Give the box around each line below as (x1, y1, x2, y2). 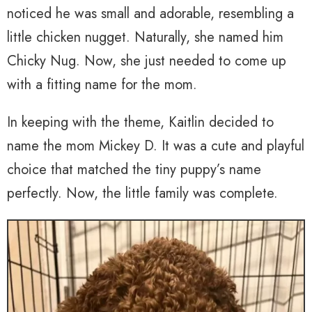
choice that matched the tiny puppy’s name (7, 159, 261, 180)
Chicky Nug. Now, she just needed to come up (7, 51, 286, 72)
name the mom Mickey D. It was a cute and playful (7, 136, 304, 157)
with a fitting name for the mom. (7, 75, 197, 95)
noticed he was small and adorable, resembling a (7, 3, 294, 24)
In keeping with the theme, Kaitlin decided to (7, 112, 274, 133)
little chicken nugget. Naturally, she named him (7, 27, 283, 48)
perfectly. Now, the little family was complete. (7, 183, 278, 204)
